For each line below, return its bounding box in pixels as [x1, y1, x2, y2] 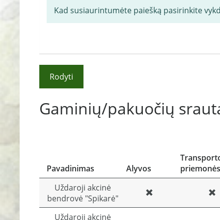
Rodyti [50, 71, 73, 82]
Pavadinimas [47, 163, 94, 174]
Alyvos [126, 163, 151, 174]
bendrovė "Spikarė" [47, 193, 118, 204]
